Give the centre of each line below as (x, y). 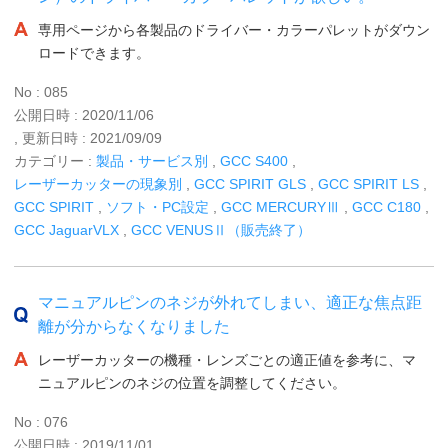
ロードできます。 (94, 52)
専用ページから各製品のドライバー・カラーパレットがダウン (234, 29)
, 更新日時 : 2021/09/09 (88, 137)
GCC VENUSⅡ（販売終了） (221, 229)
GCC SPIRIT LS (368, 183)
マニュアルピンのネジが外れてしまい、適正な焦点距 (230, 302)
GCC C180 (386, 206)
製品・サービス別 (152, 160)
